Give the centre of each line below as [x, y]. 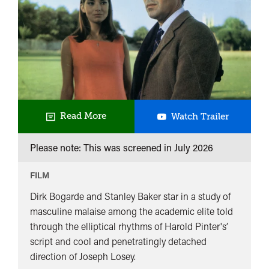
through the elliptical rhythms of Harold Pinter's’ [129, 226]
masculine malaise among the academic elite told [131, 211]
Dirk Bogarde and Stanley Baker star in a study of [130, 196]
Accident [247, 147]
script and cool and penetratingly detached [118, 241]
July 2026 [194, 147]
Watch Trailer [200, 116]
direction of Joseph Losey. [83, 256]
